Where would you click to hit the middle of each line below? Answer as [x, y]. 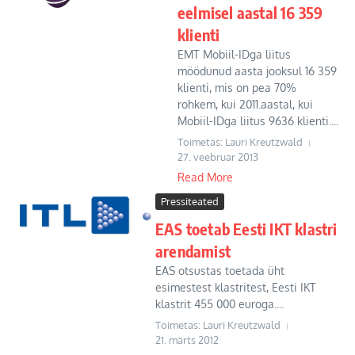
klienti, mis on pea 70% [237, 88]
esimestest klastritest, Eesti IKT [236, 287]
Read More [205, 177]
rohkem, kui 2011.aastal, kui [245, 104]
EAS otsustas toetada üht [220, 271]
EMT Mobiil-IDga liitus [234, 54]
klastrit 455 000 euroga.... [219, 304]
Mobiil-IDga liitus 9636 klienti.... [258, 121]
